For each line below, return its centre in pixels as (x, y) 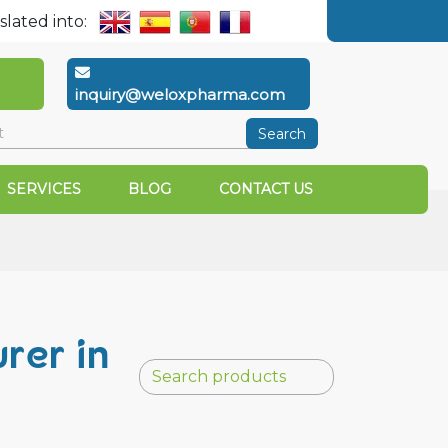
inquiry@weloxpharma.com (179, 94)
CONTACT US (265, 189)
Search (282, 133)
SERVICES (43, 189)
